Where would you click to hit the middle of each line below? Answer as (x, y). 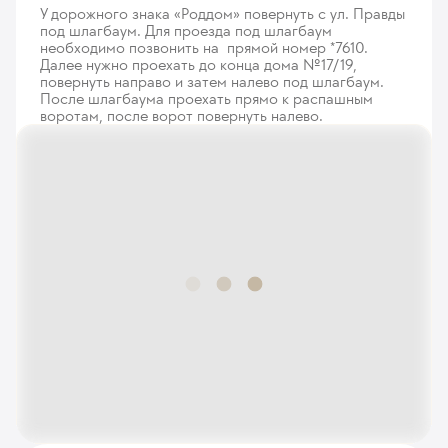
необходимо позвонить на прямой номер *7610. (204, 48)
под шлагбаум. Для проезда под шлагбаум (186, 31)
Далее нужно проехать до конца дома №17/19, (198, 65)
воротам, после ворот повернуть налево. (183, 116)
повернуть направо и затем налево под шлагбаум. (212, 82)
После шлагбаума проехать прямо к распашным (206, 99)
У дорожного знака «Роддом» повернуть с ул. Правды (222, 14)
